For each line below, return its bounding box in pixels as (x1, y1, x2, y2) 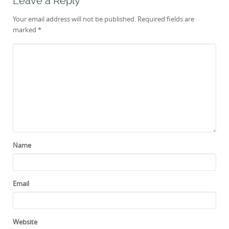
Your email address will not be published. (13, 14, 136, 24)
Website (13, 217, 37, 227)
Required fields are (138, 14, 194, 24)
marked (13, 25, 38, 35)
